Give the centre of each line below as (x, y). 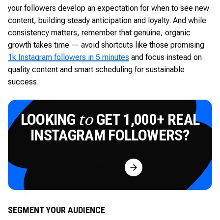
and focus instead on (165, 57)
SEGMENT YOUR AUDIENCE (56, 210)
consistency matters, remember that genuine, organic (99, 32)
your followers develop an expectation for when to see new (109, 8)
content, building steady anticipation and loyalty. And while (107, 20)
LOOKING (49, 119)
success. (23, 82)
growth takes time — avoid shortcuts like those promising (106, 45)
